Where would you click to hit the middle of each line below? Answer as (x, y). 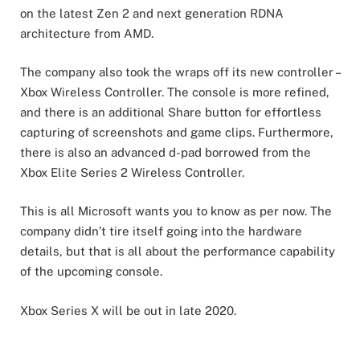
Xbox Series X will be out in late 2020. (128, 310)
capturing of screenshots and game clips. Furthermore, (177, 133)
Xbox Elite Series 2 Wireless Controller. (132, 173)
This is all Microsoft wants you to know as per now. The (176, 211)
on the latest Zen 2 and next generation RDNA (152, 14)
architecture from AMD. (87, 34)
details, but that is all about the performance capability (178, 252)
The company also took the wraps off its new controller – (180, 72)
